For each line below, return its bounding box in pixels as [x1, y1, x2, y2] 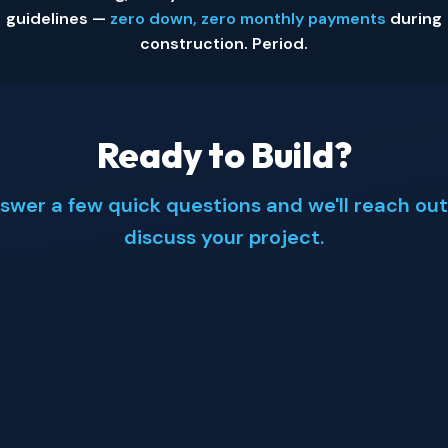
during [386, 8, 442, 29]
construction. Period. [140, 33, 308, 54]
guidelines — [6, 8, 110, 29]
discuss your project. [124, 224, 324, 250]
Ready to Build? [96, 132, 352, 177]
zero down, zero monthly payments [110, 8, 386, 29]
